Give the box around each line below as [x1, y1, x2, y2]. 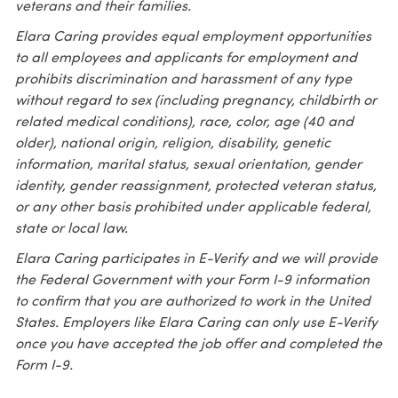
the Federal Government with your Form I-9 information [14, 273, 370, 288]
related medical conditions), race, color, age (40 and [14, 115, 354, 130]
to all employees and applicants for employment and [14, 51, 357, 66]
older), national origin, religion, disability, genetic [14, 136, 330, 151]
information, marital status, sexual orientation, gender [14, 157, 362, 172]
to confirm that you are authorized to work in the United [14, 294, 370, 309]
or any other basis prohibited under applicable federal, [14, 200, 371, 215]
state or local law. [14, 221, 130, 236]
